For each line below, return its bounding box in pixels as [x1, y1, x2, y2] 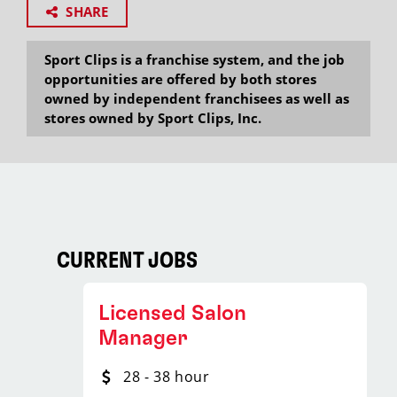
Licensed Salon [98, 303, 246, 324]
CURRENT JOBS [57, 250, 198, 272]
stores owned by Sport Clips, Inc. [44, 109, 261, 127]
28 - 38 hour [123, 367, 210, 386]
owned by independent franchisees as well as [44, 90, 349, 107]
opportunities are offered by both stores [44, 70, 316, 88]
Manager [98, 328, 188, 349]
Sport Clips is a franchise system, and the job [44, 51, 345, 68]
